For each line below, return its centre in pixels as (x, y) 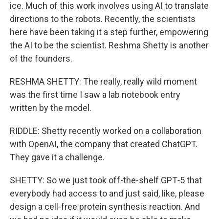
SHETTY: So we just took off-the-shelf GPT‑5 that (106, 180)
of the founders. (41, 58)
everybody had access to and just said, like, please (107, 193)
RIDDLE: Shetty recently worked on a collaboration (106, 131)
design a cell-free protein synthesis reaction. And (105, 207)
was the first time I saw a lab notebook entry (95, 95)
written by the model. (51, 108)
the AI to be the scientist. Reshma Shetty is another (109, 45)
